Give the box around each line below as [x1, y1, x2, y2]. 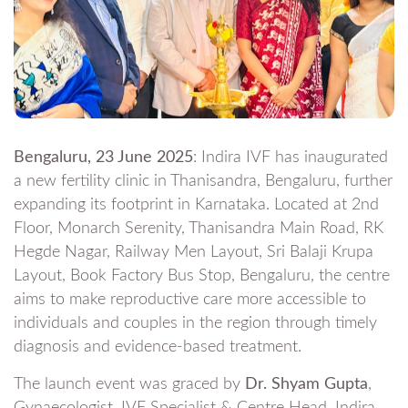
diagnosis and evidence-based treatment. [14, 339, 301, 356]
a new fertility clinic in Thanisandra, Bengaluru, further [14, 173, 393, 190]
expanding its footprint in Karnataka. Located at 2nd [14, 197, 379, 214]
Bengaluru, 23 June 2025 [14, 149, 193, 167]
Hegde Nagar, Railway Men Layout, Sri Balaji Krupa [14, 244, 373, 261]
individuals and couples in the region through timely [14, 315, 377, 332]
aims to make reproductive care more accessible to [14, 291, 366, 309]
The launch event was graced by [14, 376, 245, 393]
